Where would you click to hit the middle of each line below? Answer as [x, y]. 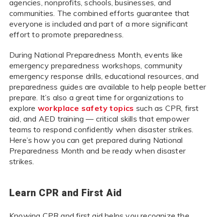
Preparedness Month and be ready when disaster [98, 151]
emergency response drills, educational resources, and [104, 76]
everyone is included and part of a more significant [99, 24]
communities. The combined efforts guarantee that [100, 13]
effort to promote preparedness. [67, 35]
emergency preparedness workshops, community [96, 66]
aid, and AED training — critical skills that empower [100, 119]
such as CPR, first [166, 108]
